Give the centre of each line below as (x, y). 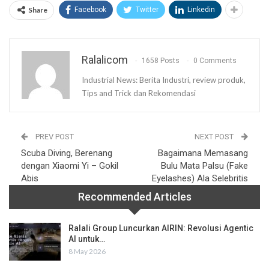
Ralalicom (105, 59)
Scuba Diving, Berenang (67, 153)
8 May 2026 (87, 251)
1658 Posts (161, 61)
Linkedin (201, 9)
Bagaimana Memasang (203, 153)
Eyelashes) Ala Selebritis (200, 178)
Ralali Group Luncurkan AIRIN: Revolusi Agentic (161, 228)
